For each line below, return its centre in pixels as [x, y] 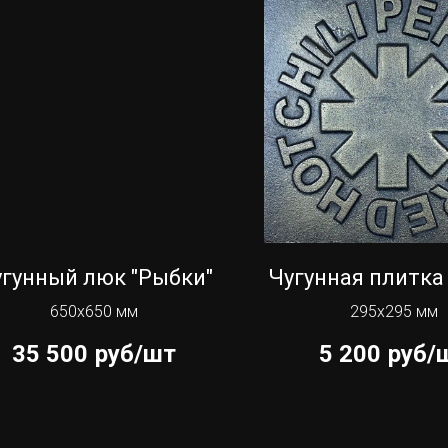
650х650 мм [94, 311]
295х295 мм [394, 311]
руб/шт [135, 353]
